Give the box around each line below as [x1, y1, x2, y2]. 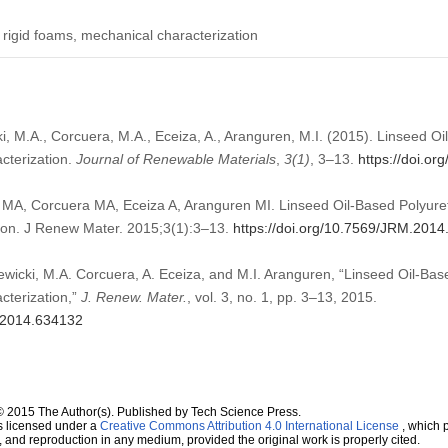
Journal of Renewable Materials [75, 150, 276, 167]
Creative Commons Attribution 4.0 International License [99, 418, 399, 433]
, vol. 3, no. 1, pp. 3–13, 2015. [186, 288, 377, 305]
